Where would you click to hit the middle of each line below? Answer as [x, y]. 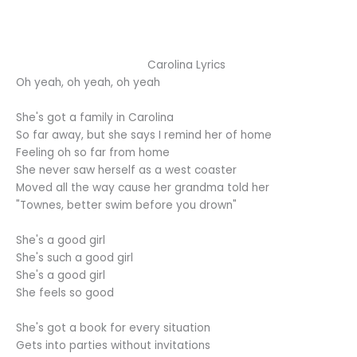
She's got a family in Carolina [95, 118]
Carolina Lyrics [186, 65]
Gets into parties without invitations [113, 346]
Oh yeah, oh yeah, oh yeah [88, 83]
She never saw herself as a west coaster [126, 171]
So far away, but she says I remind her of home [144, 135]
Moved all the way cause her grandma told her [143, 188]
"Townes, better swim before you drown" [126, 206]
